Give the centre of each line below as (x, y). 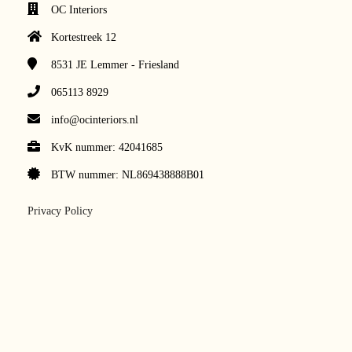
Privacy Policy (60, 211)
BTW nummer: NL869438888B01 (128, 175)
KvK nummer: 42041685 (107, 147)
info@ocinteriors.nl (95, 120)
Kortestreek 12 (84, 37)
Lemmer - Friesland (135, 65)
